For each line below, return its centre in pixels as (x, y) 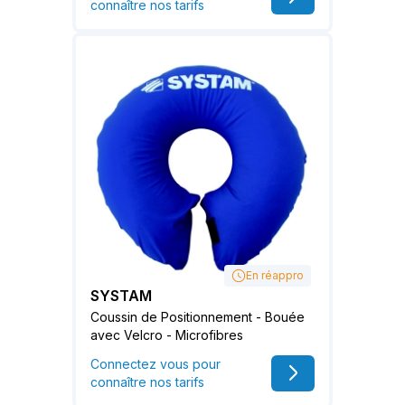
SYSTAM (121, 296)
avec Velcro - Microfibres (167, 335)
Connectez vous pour (155, 364)
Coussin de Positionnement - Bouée (198, 317)
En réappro (275, 276)
